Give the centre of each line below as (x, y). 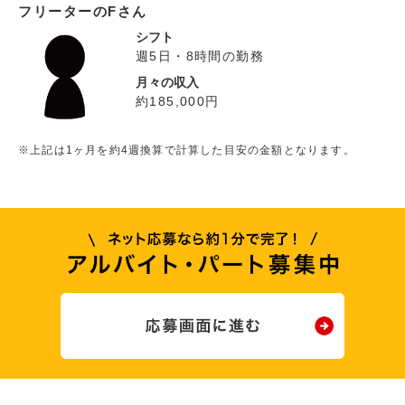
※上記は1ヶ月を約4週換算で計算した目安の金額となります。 (187, 151)
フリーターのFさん (83, 12)
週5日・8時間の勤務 (199, 57)
